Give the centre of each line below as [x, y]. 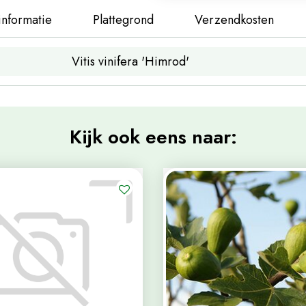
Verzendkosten [234, 20]
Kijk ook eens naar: [153, 137]
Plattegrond [123, 20]
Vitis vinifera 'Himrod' [130, 61]
